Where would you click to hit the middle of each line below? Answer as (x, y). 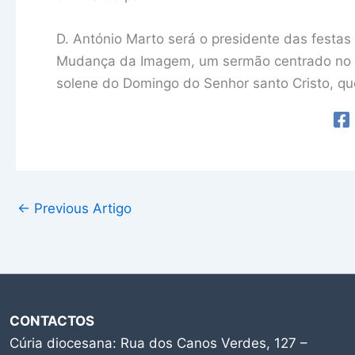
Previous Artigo (81, 209)
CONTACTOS (52, 321)
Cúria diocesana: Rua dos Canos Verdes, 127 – (158, 344)
